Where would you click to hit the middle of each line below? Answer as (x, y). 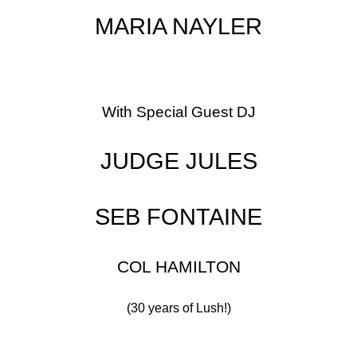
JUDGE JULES (178, 161)
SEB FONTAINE (178, 217)
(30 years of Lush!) (178, 308)
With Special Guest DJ (178, 112)
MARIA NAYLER (178, 26)
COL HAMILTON (178, 267)
